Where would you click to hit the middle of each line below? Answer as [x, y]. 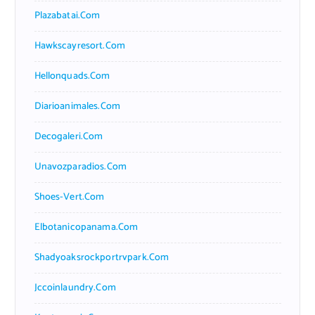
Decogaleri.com [69, 136]
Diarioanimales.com [77, 106]
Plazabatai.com [67, 15]
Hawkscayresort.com [80, 46]
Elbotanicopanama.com [86, 227]
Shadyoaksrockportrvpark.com [102, 257]
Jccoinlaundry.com [75, 288]
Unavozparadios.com [81, 167]
